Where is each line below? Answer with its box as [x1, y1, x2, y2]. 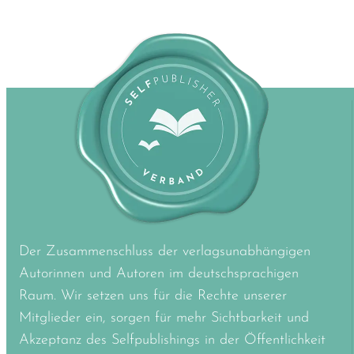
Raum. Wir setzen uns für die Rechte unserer [19, 288, 287, 304]
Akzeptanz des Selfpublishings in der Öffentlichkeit [19, 333, 326, 348]
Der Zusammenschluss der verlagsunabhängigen [19, 244, 311, 260]
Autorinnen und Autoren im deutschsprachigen [19, 266, 299, 282]
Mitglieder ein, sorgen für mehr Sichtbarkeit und [19, 311, 309, 326]
